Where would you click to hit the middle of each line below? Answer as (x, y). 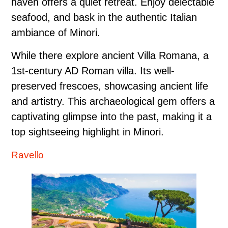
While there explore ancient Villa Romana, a (110, 55)
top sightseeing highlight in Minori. (88, 132)
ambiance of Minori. (56, 32)
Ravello (28, 155)
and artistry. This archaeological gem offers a (113, 101)
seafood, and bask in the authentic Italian (104, 17)
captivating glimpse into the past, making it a (111, 116)
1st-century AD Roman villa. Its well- (93, 70)
